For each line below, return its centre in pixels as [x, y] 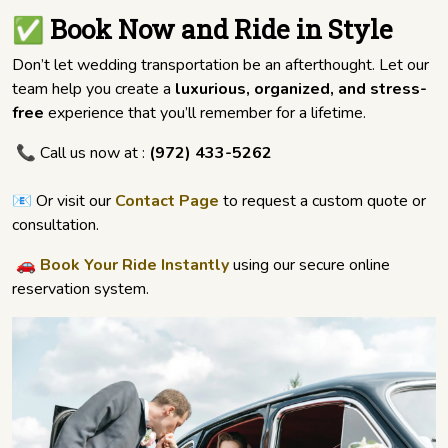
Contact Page [167, 201]
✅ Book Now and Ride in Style [202, 29]
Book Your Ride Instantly [134, 265]
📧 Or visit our [63, 201]
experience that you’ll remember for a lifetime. [205, 113]
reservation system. [80, 289]
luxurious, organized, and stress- [301, 89]
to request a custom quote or [322, 201]
